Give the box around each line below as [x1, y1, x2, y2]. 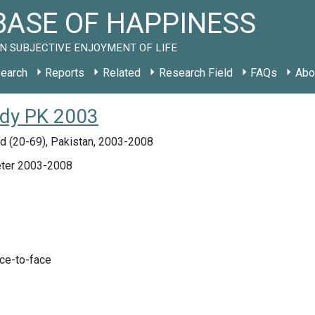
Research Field [158, 66, 233, 79]
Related [102, 66, 141, 79]
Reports [45, 66, 85, 79]
